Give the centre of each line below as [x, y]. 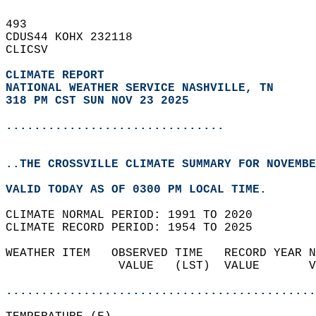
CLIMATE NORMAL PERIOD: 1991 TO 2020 [136, 215]
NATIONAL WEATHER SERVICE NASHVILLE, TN [140, 88]
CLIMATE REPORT [59, 75]
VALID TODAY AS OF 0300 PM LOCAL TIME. [143, 190]
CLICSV [34, 50]
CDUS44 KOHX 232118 [76, 37]
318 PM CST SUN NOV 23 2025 [97, 101]
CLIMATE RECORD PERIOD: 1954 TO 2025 [136, 228]
